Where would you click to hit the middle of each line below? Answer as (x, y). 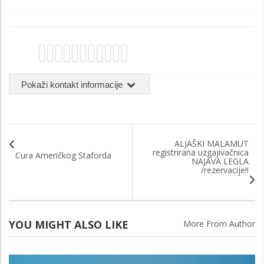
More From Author (219, 223)
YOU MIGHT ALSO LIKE (69, 224)
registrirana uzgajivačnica (201, 152)
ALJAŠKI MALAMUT (212, 143)
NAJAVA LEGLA (220, 161)
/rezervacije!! (225, 170)
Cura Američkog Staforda (63, 155)
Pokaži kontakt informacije (73, 84)
